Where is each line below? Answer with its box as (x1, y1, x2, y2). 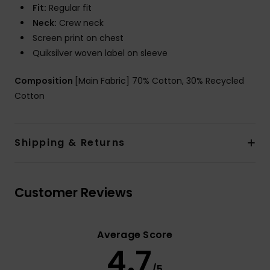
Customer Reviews (14, 184, 133, 202)
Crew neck (57, 17, 104, 30)
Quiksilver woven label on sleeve (33, 47, 168, 60)
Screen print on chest (33, 32, 124, 45)
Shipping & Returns (14, 136, 125, 150)
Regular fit (46, 2, 92, 14)
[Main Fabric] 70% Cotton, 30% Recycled (75, 75, 244, 87)
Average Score (97, 228, 173, 242)
